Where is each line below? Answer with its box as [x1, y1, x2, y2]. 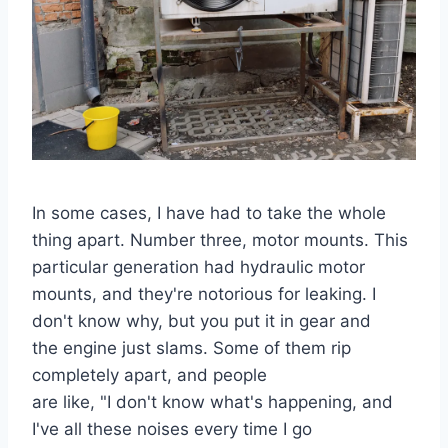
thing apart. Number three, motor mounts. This [32, 229, 408, 250]
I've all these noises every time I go [32, 418, 312, 439]
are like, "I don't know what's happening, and [32, 391, 393, 412]
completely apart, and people [32, 364, 267, 385]
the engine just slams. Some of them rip [32, 337, 351, 358]
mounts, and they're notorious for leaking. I [32, 283, 376, 304]
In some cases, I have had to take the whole [32, 202, 386, 223]
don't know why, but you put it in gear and [32, 310, 371, 331]
